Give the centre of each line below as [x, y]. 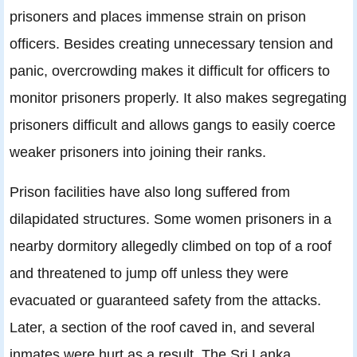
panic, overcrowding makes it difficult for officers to [170, 71]
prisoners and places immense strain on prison [158, 17]
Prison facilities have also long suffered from [150, 192]
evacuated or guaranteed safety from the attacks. [165, 300]
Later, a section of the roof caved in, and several [162, 328]
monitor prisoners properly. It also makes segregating [178, 98]
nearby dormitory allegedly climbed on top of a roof [171, 246]
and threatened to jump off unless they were [149, 273]
